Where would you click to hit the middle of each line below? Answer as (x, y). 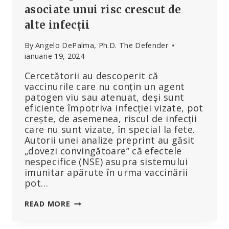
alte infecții (57, 25)
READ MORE (48, 204)
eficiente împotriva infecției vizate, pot (114, 108)
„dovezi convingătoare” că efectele (103, 151)
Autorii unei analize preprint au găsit (110, 140)
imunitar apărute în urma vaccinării (106, 173)
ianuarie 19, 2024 (55, 56)
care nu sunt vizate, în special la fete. (110, 130)
